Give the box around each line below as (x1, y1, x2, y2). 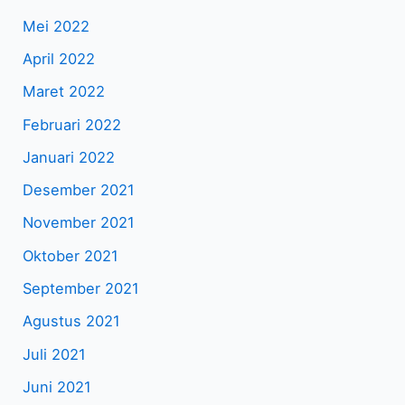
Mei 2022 (23, 16, 90, 35)
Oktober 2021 (23, 246, 119, 265)
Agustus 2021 (23, 312, 121, 331)
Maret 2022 (23, 82, 106, 101)
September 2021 (23, 278, 140, 297)
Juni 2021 (23, 377, 92, 396)
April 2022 (23, 49, 96, 68)
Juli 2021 (23, 344, 87, 363)
